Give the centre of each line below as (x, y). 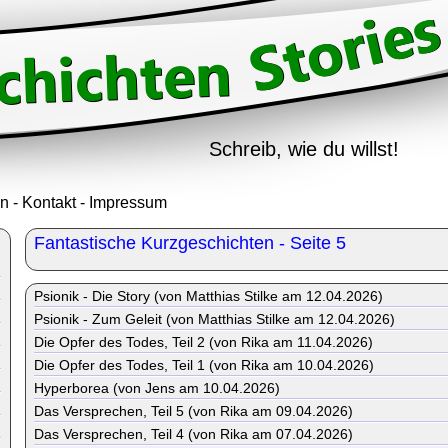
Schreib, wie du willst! (304, 149)
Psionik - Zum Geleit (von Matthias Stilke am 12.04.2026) (214, 319)
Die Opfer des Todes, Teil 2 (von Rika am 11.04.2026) (203, 342)
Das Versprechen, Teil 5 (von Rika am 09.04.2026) (193, 411)
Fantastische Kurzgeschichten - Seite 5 (190, 243)
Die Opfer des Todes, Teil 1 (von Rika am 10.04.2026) (204, 365)
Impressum (128, 202)
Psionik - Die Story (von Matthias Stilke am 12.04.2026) (208, 296)
